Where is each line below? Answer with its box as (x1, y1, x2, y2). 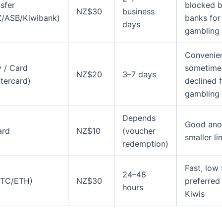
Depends (122, 113, 156, 123)
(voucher (122, 126, 156, 136)
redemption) (122, 139, 168, 149)
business (122, 6, 155, 17)
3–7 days (122, 69, 156, 80)
